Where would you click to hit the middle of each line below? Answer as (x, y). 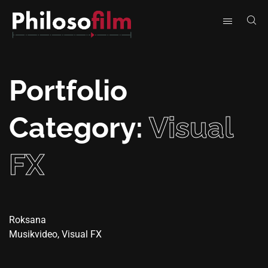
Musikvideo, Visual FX (55, 234)
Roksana (28, 220)
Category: (79, 128)
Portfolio (68, 91)
